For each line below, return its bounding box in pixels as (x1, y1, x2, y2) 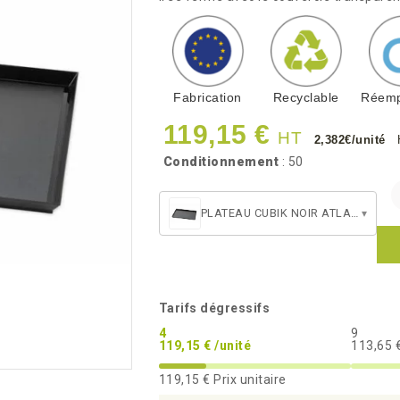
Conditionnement (162, 154, 279, 169)
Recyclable (272, 90, 339, 104)
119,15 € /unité (158, 338, 251, 353)
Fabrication (173, 90, 242, 104)
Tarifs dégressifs (158, 301, 270, 315)
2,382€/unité (313, 133, 389, 146)
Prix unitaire (210, 372, 287, 387)
